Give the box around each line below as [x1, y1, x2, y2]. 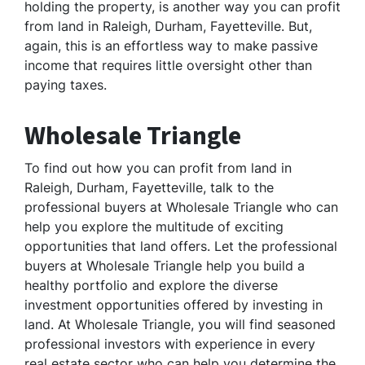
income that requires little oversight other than [24, 57, 312, 74]
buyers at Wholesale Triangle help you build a [24, 257, 305, 275]
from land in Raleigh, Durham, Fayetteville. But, [24, 18, 312, 35]
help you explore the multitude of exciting [24, 218, 284, 235]
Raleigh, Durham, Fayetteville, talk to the [24, 179, 274, 196]
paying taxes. [24, 77, 107, 94]
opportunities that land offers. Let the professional [24, 238, 337, 255]
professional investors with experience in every [24, 336, 315, 353]
